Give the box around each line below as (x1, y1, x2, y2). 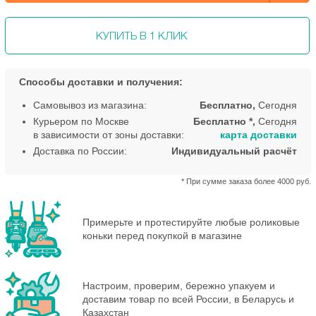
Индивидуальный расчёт (171, 145, 297, 157)
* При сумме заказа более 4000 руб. (181, 177, 311, 186)
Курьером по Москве (33, 116, 129, 127)
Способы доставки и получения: (19, 76, 183, 87)
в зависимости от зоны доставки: (33, 129, 184, 140)
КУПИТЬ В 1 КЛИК (96, 29, 188, 42)
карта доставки (220, 129, 297, 140)
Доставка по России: (33, 145, 127, 157)
